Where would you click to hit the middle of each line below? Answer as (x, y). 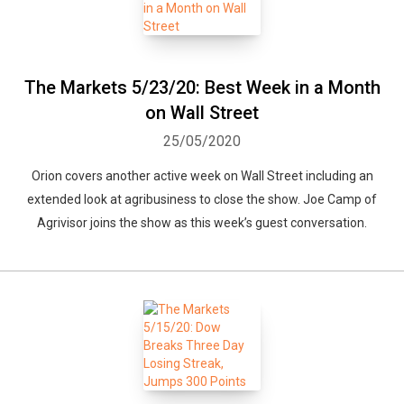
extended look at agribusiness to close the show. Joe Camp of (202, 199)
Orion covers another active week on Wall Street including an (202, 176)
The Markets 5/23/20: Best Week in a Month (202, 87)
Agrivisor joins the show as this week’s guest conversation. (202, 223)
